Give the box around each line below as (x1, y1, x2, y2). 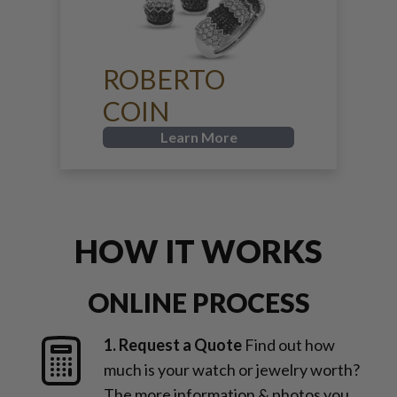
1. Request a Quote (104, 335, 242, 354)
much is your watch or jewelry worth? (104, 360, 360, 379)
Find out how (245, 335, 335, 354)
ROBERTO (103, 63, 225, 95)
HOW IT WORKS (74, 231, 323, 270)
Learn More (160, 128, 237, 145)
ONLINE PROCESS (87, 286, 310, 318)
